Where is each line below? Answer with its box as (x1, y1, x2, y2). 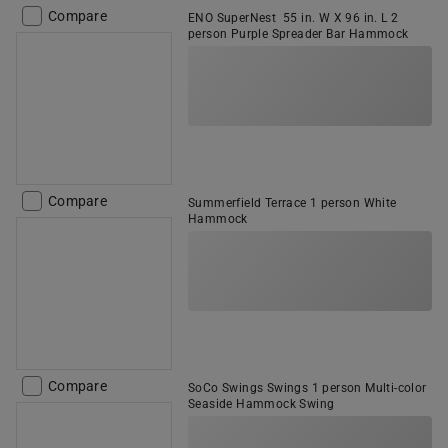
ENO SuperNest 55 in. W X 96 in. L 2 (188, 11, 399, 25)
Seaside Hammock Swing (188, 397, 335, 411)
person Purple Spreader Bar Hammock (188, 27, 409, 41)
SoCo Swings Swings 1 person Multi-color (188, 381, 427, 395)
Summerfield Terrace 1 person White (188, 196, 397, 210)
